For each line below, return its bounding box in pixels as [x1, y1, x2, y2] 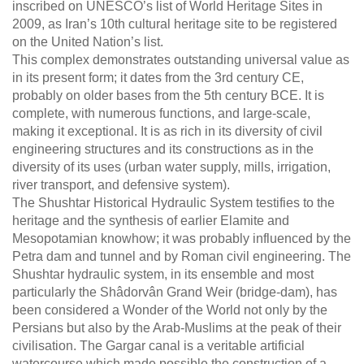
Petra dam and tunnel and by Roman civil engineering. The [12, 249, 351, 264]
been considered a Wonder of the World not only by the [12, 303, 327, 318]
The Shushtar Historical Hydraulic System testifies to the [12, 196, 335, 210]
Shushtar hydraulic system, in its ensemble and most [12, 267, 314, 282]
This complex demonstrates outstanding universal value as [12, 53, 349, 67]
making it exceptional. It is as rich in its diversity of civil [12, 124, 323, 139]
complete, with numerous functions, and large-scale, [12, 106, 310, 121]
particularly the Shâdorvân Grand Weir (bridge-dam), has [12, 285, 337, 300]
